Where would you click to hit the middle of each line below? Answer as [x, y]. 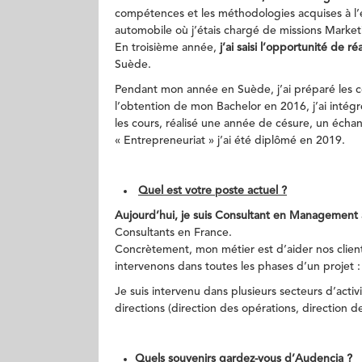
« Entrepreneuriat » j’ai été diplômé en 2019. [230, 141]
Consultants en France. [173, 233]
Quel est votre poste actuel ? [213, 191]
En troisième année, [167, 48]
